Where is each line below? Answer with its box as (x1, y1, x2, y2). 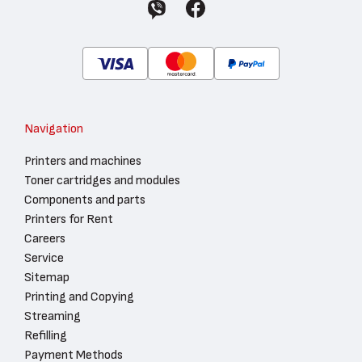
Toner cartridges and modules (24, 174, 180, 187)
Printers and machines (24, 154, 141, 168)
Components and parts (24, 193, 145, 207)
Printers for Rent (24, 213, 113, 226)
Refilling (24, 329, 67, 343)
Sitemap (24, 271, 69, 284)
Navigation (24, 122, 83, 136)
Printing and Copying (24, 290, 134, 304)
